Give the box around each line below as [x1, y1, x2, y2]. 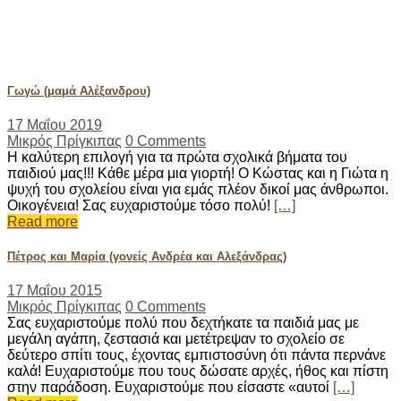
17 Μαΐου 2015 [7, 283, 102, 299]
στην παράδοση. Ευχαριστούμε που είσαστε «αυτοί [7, 380, 333, 396]
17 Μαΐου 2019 [7, 116, 102, 132]
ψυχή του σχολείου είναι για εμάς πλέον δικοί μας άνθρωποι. [7, 181, 388, 197]
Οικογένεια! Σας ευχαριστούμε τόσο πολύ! [7, 197, 274, 213]
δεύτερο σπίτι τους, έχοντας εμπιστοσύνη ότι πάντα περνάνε [7, 347, 386, 363]
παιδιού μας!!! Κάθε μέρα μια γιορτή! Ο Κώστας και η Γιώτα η [7, 165, 388, 181]
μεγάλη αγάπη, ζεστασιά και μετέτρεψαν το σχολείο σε [7, 331, 345, 347]
